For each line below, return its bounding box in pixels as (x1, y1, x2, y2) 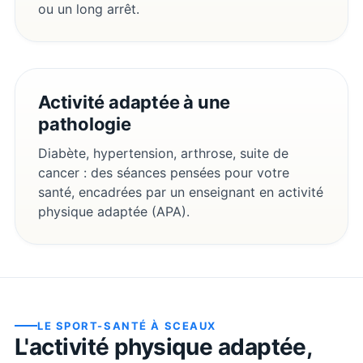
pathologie (38, 113, 131, 135)
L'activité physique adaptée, (15, 332, 313, 361)
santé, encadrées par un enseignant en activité (38, 183, 323, 200)
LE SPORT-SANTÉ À (37, 318, 164, 332)
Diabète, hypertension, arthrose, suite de (38, 144, 288, 161)
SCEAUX (164, 318, 216, 332)
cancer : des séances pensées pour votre (38, 164, 289, 181)
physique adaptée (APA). (38, 203, 190, 220)
